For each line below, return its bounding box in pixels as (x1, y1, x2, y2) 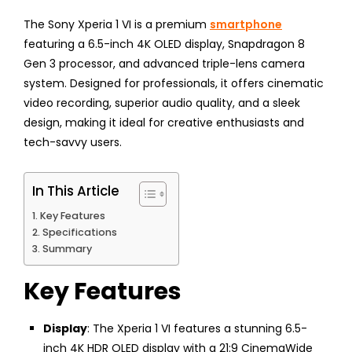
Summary (42, 242, 92, 256)
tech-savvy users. (24, 134, 122, 151)
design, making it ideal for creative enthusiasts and (24, 115, 304, 131)
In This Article (32, 181, 119, 201)
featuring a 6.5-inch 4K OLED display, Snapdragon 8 (24, 36, 305, 53)
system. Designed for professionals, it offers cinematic (24, 75, 324, 92)
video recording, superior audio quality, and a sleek (24, 95, 300, 112)
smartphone (210, 16, 282, 33)
